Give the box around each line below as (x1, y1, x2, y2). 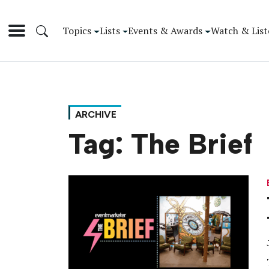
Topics (62, 23, 91, 37)
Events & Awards (128, 23, 203, 37)
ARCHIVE (75, 109, 116, 121)
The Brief (131, 127, 252, 162)
